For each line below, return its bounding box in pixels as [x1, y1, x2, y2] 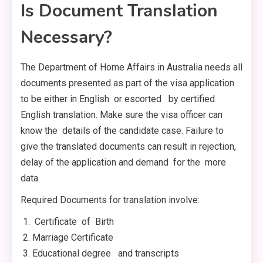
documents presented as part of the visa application [21, 77, 234, 89]
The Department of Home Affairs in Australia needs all [21, 62, 242, 73]
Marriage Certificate [32, 232, 113, 244]
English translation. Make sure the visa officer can [21, 109, 222, 121]
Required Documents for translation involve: [21, 194, 200, 206]
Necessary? [21, 25, 112, 50]
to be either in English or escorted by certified [21, 93, 215, 105]
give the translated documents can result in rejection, [21, 141, 236, 153]
